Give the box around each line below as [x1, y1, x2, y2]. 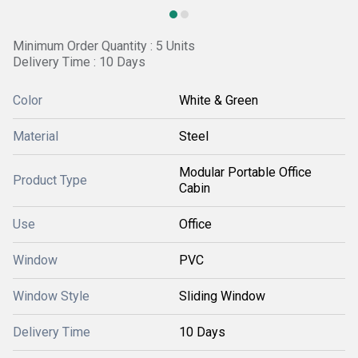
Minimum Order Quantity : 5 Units [13, 38, 195, 54]
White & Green [179, 93, 258, 108]
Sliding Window [179, 288, 265, 304]
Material [13, 129, 58, 144]
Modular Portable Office [179, 165, 312, 180]
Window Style [13, 288, 89, 304]
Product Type [13, 173, 87, 188]
